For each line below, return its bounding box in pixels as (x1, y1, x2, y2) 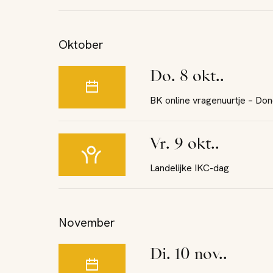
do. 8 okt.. (162, 70, 224, 85)
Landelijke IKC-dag (150, 161, 229, 174)
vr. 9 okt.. (160, 138, 219, 152)
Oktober (58, 37, 104, 52)
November (58, 214, 115, 230)
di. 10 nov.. (162, 248, 227, 263)
